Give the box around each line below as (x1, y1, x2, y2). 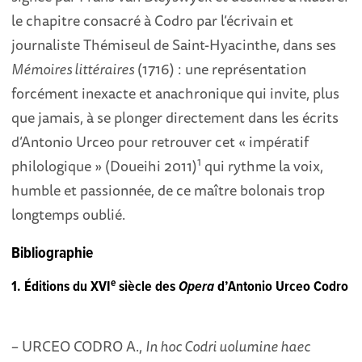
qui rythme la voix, (201, 154, 324, 178)
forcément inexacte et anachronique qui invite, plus (11, 82, 340, 105)
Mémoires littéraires (11, 57, 135, 81)
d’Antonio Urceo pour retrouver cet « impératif (11, 130, 309, 154)
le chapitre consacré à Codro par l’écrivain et (11, 9, 294, 32)
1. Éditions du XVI (11, 278, 112, 297)
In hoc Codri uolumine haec (145, 335, 311, 358)
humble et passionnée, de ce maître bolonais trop (11, 179, 326, 202)
